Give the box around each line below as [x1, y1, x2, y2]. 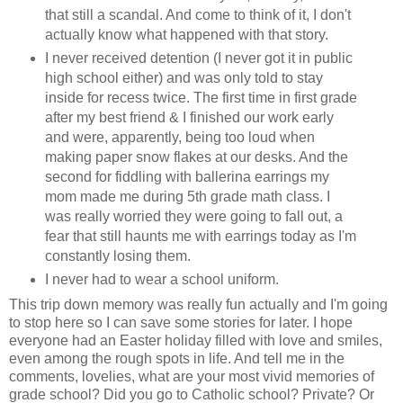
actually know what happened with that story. [44, 26, 328, 42]
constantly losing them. [44, 247, 191, 264]
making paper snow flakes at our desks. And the [44, 148, 348, 165]
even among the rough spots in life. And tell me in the [9, 351, 345, 367]
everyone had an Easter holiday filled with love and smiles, [9, 333, 382, 349]
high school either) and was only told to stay [44, 69, 323, 85]
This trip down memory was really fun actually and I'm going [9, 297, 388, 313]
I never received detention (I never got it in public [44, 49, 353, 66]
